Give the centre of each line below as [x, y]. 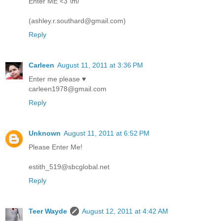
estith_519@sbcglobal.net [69, 167]
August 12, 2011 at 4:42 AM [125, 211]
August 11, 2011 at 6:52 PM [107, 133]
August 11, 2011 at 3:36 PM [100, 65]
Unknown [45, 133]
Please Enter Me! [55, 147]
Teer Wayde [48, 211]
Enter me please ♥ [57, 79]
